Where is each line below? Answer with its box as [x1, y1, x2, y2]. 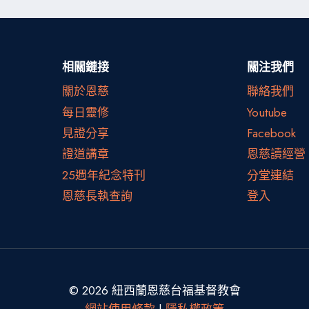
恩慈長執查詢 [61, 188, 132, 205]
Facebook [247, 125, 297, 142]
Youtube [247, 103, 288, 121]
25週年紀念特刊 [61, 166, 146, 183]
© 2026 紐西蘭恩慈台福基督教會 [68, 282, 241, 299]
